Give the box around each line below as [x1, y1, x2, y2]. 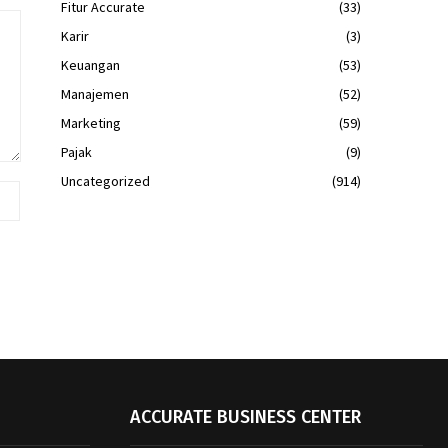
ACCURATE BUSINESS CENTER [129, 405, 361, 428]
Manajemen [61, 84, 129, 103]
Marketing [61, 113, 121, 132]
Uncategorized [61, 171, 150, 190]
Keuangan [61, 55, 120, 74]
